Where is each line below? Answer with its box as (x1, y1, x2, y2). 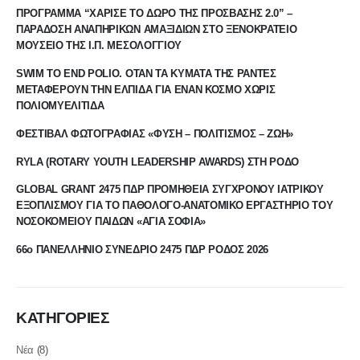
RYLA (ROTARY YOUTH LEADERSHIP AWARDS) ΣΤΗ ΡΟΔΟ (16, 155, 300, 168)
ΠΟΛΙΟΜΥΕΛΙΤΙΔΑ (16, 99, 104, 112)
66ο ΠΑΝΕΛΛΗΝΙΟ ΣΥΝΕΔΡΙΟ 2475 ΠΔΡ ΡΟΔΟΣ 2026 (16, 243, 269, 256)
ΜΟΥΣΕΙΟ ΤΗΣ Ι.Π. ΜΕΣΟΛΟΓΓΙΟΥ (16, 39, 182, 52)
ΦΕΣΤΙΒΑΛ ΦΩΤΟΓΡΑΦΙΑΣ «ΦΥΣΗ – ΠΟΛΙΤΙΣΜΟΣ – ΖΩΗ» (16, 127, 294, 140)
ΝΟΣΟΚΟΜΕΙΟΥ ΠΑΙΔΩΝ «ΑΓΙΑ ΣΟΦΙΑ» (16, 215, 206, 228)
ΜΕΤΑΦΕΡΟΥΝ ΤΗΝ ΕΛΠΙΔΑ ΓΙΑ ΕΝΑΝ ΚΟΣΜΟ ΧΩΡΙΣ (16, 83, 276, 96)
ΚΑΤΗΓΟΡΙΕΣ (16, 309, 109, 327)
